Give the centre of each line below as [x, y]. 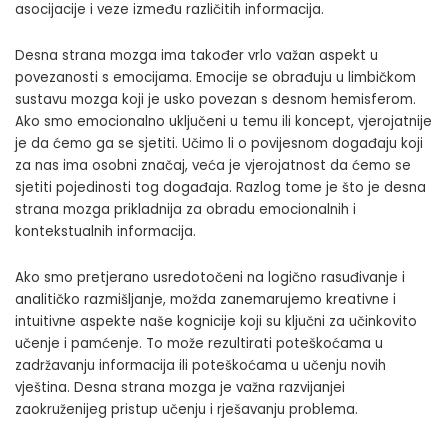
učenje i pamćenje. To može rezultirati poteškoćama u [199, 343]
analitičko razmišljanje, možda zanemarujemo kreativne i [205, 299]
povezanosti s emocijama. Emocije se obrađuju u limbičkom [215, 77]
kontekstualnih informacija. [105, 231]
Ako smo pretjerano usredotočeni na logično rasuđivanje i [210, 277]
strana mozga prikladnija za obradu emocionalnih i [185, 209]
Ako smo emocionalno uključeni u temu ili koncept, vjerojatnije [223, 121]
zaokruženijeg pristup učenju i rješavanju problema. [186, 409]
